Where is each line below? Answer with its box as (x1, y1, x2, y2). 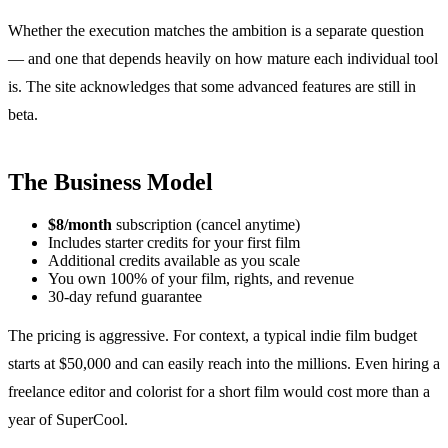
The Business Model (8, 168, 213, 195)
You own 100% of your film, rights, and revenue (48, 269, 354, 287)
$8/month (48, 215, 112, 233)
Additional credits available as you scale (48, 251, 300, 269)
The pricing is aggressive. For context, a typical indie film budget (8, 326, 417, 344)
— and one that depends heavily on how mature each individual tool (8, 49, 438, 67)
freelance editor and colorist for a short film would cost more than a (8, 382, 430, 400)
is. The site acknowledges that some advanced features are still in (8, 77, 416, 95)
